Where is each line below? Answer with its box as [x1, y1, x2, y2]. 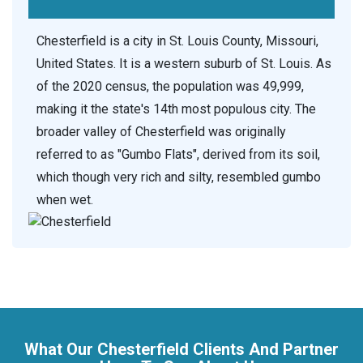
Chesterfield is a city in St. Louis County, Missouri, [36, 33, 318, 49]
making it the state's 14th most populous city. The [36, 101, 316, 117]
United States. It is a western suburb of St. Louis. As [36, 56, 331, 72]
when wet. [36, 192, 93, 208]
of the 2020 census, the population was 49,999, [36, 79, 304, 95]
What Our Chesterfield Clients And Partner [24, 339, 339, 359]
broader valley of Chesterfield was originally [36, 124, 286, 140]
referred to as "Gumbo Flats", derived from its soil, [36, 147, 320, 163]
